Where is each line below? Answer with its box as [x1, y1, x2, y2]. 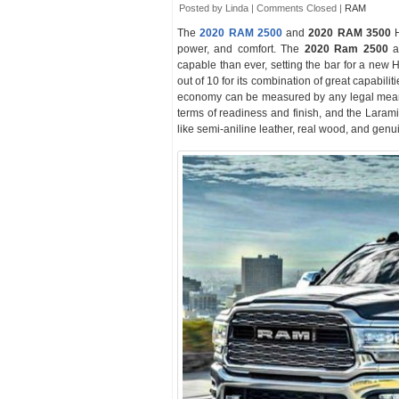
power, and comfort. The [177, 43, 305, 55]
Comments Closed [256, 3, 337, 13]
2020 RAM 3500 [308, 27, 391, 39]
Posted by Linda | [179, 3, 256, 13]
